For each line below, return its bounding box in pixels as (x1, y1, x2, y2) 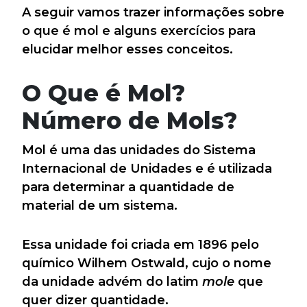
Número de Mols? (22, 106, 237, 134)
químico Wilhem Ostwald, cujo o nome (22, 255, 271, 271)
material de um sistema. (22, 197, 177, 213)
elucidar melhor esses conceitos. (22, 41, 233, 57)
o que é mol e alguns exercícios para (22, 23, 256, 38)
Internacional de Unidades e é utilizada (22, 160, 272, 176)
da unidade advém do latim (22, 273, 202, 289)
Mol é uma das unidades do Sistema (22, 142, 256, 158)
